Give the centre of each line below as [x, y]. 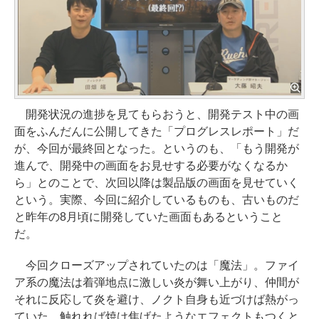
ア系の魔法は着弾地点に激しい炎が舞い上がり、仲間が [157, 282]
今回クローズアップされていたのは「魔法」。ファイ [157, 265]
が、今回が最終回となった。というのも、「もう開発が [157, 148]
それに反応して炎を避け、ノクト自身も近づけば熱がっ [157, 299]
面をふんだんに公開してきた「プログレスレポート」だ [157, 131]
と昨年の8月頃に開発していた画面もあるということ [148, 216]
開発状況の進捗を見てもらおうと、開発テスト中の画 [157, 114]
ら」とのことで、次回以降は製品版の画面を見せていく [157, 182]
